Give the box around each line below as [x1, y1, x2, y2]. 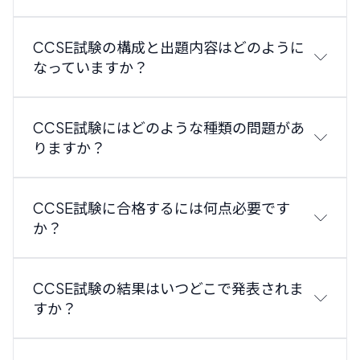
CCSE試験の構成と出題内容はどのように [33, 38, 305, 57]
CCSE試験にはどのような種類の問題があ [33, 118, 305, 137]
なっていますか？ [33, 58, 148, 77]
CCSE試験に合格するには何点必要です [33, 198, 290, 218]
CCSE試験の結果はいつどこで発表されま [33, 279, 304, 298]
